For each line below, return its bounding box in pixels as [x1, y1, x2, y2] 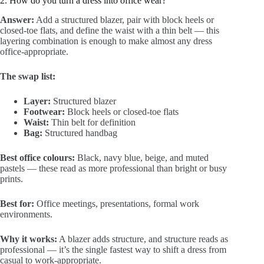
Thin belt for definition [49, 117, 136, 127]
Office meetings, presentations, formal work [34, 198, 199, 209]
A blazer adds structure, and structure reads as [57, 233, 228, 244]
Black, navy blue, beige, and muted [75, 152, 209, 163]
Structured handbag [42, 127, 117, 138]
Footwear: [24, 106, 65, 117]
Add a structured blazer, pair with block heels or [34, 14, 214, 25]
